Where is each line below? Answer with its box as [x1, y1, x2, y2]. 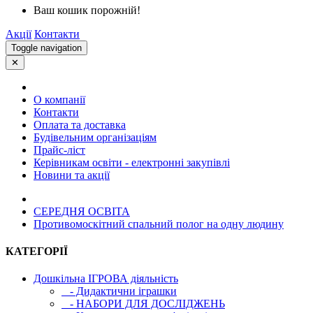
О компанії [34, 93, 85, 105]
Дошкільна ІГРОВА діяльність [34, 272, 178, 285]
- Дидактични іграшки [61, 285, 177, 298]
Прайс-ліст [34, 143, 85, 156]
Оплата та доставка [34, 118, 126, 131]
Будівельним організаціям [34, 131, 156, 143]
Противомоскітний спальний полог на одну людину [34, 217, 284, 230]
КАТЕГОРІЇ [6, 245, 68, 257]
